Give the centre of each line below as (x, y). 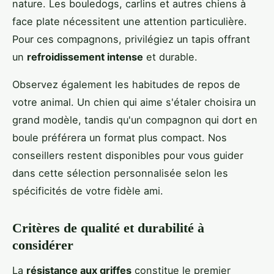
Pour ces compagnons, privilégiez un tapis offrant (131, 39)
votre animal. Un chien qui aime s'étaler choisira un (134, 102)
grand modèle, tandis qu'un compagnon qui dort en (135, 120)
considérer (43, 245)
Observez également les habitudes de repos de (126, 85)
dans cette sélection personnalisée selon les (120, 173)
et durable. (170, 57)
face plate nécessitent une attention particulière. (130, 22)
